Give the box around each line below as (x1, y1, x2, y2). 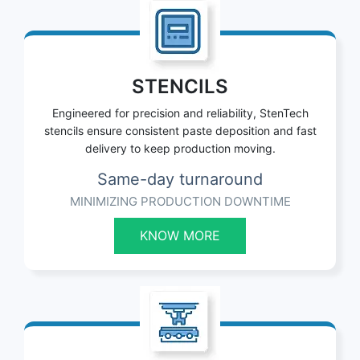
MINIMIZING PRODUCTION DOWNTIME (69, 194, 291, 210)
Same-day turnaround (97, 170, 263, 190)
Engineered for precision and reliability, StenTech (51, 106, 309, 121)
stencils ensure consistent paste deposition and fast (43, 124, 317, 138)
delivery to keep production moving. (84, 141, 276, 156)
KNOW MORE (140, 227, 220, 244)
